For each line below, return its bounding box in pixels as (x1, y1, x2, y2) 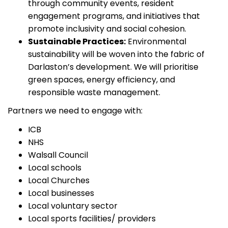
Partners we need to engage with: (8, 105, 142, 117)
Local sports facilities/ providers (28, 213, 156, 225)
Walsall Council (28, 149, 88, 161)
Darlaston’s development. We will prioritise (28, 61, 198, 73)
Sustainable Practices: (28, 36, 126, 48)
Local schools (28, 162, 81, 174)
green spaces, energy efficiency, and (28, 74, 175, 86)
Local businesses (28, 187, 94, 199)
